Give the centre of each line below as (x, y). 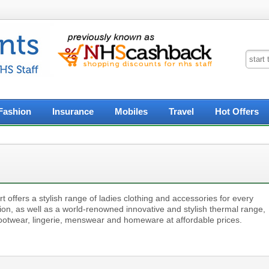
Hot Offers (237, 112)
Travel (181, 112)
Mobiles (131, 112)
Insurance (73, 112)
